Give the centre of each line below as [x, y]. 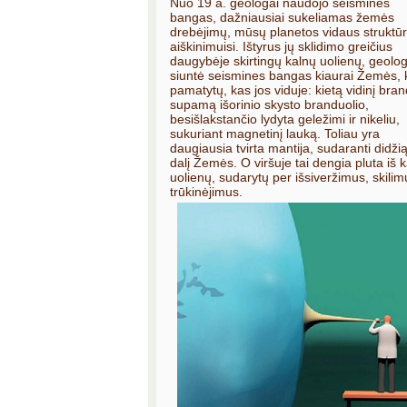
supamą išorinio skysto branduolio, [269, 105]
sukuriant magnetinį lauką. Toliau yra [275, 134]
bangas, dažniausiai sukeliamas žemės [282, 18]
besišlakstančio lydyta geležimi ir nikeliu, [285, 119]
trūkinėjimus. [206, 192]
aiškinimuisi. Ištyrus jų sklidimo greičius [281, 47]
